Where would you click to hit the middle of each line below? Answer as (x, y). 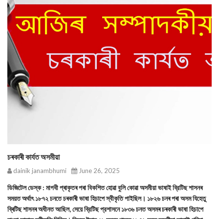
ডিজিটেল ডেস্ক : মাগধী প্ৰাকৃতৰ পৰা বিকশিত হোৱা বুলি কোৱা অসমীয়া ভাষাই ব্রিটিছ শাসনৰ (105, 187)
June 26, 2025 (99, 171)
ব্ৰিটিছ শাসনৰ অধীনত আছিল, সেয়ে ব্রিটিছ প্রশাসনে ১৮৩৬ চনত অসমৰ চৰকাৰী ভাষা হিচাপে (105, 209)
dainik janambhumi (39, 171)
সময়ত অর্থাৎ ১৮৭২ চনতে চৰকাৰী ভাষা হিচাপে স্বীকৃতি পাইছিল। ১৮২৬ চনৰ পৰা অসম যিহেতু (107, 198)
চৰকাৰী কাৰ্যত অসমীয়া (33, 157)
